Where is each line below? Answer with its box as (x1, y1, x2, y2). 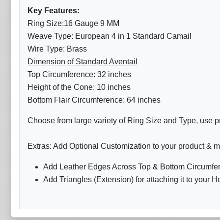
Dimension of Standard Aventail (27, 57, 137, 66)
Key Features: (27, 6, 80, 15)
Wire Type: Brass (27, 45, 87, 53)
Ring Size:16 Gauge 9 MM (27, 19, 119, 27)
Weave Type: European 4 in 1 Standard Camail (27, 32, 192, 40)
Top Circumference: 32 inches (27, 70, 131, 79)
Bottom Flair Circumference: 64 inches (27, 96, 161, 104)
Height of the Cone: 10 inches (27, 83, 131, 91)
